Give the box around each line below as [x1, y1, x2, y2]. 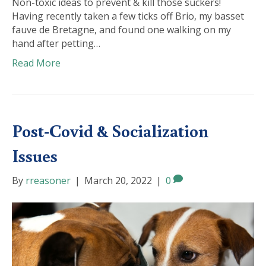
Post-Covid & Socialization [12, 119, 208, 142]
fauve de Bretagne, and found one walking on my [12, 23, 231, 37]
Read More [12, 56, 61, 70]
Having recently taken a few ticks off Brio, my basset [12, 9, 244, 23]
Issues [12, 144, 58, 167]
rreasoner [26, 174, 71, 188]
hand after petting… [12, 37, 100, 50]
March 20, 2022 [84, 174, 152, 188]
